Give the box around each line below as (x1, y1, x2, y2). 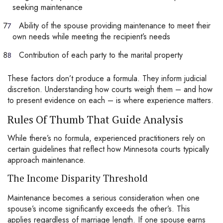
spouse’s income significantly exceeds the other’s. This (7, 203, 190, 215)
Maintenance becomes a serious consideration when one (7, 192, 200, 204)
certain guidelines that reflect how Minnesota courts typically (7, 143, 209, 155)
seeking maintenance (12, 1, 83, 13)
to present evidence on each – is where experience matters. (7, 95, 214, 106)
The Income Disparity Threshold (7, 172, 148, 184)
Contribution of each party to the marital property (19, 49, 183, 61)
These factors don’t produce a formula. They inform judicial (7, 73, 207, 84)
